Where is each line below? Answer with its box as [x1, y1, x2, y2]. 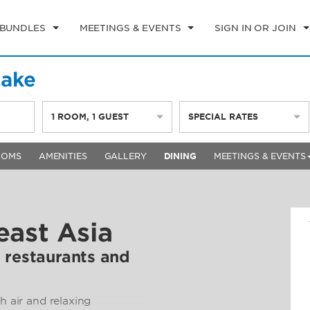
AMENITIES [38, 151, 87, 161]
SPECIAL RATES [188, 111, 258, 122]
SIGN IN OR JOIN [215, 22, 296, 33]
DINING [163, 151, 197, 161]
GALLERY [104, 151, 147, 161]
